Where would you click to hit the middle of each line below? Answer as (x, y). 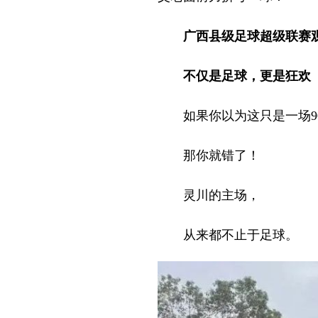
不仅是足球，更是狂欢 (247, 76)
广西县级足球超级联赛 (247, 36)
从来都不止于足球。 (228, 235)
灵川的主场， (209, 195)
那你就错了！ (209, 155)
